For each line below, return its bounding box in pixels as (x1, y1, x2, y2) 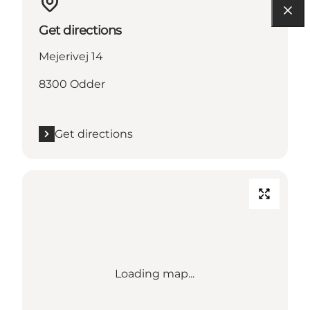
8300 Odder (39, 77, 105, 91)
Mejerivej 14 (39, 49, 103, 63)
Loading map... (115, 266, 195, 280)
